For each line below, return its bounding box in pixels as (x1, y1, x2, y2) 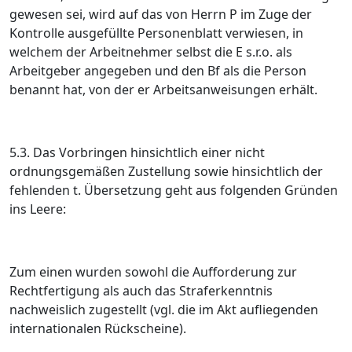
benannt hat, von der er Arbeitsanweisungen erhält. (9, 81, 317, 98)
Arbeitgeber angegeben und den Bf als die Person (9, 62, 306, 79)
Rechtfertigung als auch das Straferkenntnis (9, 282, 273, 299)
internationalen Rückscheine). (9, 320, 186, 337)
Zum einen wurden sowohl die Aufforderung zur (9, 263, 297, 280)
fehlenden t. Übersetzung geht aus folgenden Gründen (9, 181, 338, 199)
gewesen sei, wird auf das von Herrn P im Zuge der (9, 5, 312, 23)
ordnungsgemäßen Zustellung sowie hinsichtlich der (9, 163, 323, 180)
